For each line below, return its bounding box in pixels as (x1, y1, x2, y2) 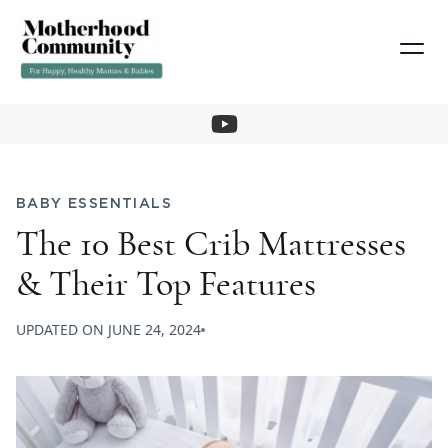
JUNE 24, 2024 (108, 320, 201, 340)
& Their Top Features (16, 266, 316, 303)
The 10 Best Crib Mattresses (16, 226, 406, 263)
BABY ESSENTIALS (16, 197, 172, 212)
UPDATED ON (16, 320, 108, 340)
